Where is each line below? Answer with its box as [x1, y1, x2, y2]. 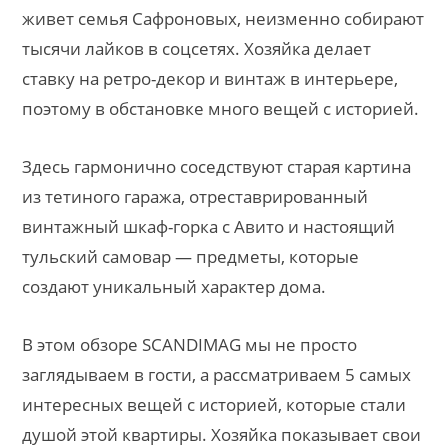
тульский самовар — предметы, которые [22, 244, 359, 268]
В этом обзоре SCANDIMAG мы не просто [22, 332, 357, 356]
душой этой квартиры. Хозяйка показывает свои [22, 422, 421, 446]
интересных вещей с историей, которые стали [22, 392, 406, 416]
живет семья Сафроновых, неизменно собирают [22, 6, 424, 30]
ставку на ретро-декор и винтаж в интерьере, [22, 66, 398, 90]
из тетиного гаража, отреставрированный [22, 184, 368, 208]
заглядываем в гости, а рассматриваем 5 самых [22, 362, 411, 386]
